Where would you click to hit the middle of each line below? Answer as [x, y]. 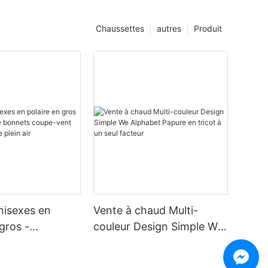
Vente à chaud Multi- [146, 211]
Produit [208, 29]
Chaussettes [120, 29]
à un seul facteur [135, 259]
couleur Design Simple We [159, 227]
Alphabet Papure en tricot [159, 243]
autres [169, 29]
